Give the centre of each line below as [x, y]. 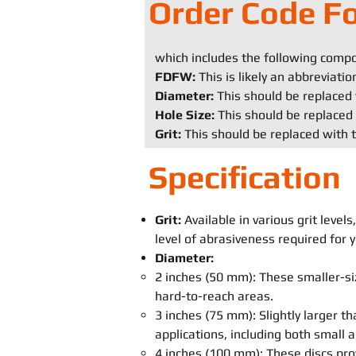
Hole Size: [185, 115]
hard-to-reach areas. [214, 296]
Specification [245, 177]
